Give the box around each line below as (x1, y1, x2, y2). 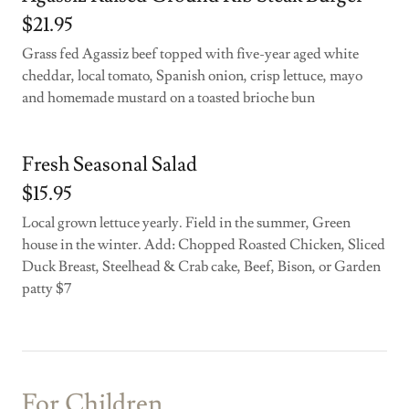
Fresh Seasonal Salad (22, 152, 197, 178)
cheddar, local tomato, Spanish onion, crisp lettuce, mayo (22, 67, 362, 85)
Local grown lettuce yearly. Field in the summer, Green (22, 214, 351, 232)
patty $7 (22, 279, 71, 298)
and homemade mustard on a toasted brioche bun (22, 89, 318, 107)
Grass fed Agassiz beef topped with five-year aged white (22, 45, 359, 63)
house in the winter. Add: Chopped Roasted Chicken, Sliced (22, 236, 385, 254)
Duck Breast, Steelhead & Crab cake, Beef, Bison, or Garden (22, 257, 381, 276)
